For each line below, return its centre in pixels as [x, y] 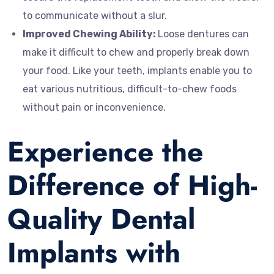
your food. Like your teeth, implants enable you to [137, 70]
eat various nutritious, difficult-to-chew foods [130, 89]
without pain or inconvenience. [94, 107]
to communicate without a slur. [95, 15]
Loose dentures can [203, 34]
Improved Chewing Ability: [90, 34]
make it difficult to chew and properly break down [136, 52]
